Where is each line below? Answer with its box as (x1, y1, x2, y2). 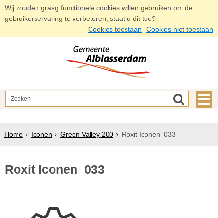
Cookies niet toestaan (146, 25, 213, 33)
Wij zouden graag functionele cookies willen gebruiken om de (5, 4, 193, 12)
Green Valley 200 (60, 130, 113, 138)
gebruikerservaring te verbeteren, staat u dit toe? (5, 15, 156, 22)
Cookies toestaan (88, 25, 142, 33)
